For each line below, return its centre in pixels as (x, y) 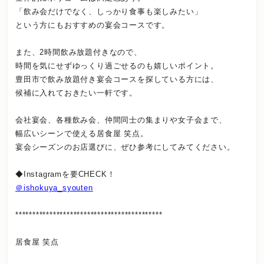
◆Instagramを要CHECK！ (65, 174)
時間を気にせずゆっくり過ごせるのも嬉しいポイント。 (117, 66)
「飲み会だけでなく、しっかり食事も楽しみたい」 (109, 12)
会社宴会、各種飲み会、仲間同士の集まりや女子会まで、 (121, 120)
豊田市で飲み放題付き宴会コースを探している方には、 (117, 80)
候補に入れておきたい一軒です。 (77, 93)
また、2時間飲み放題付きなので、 (79, 52)
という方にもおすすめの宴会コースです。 (93, 25)
